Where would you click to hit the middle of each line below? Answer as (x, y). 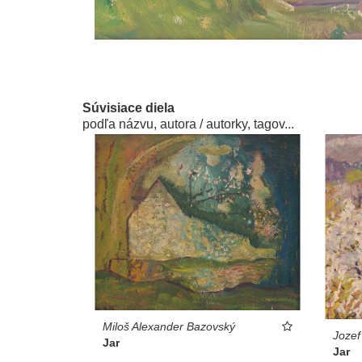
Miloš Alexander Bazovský (169, 326)
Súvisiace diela (128, 107)
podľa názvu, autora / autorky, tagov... (188, 124)
